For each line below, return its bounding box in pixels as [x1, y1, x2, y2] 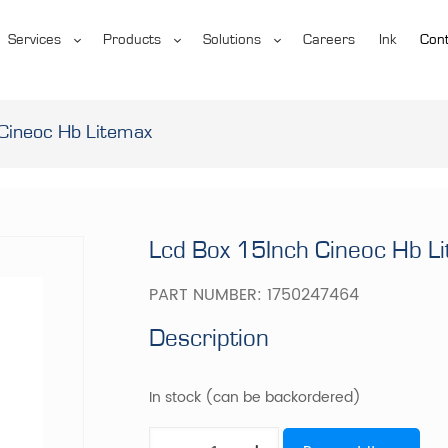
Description [149, 325, 270, 351]
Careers [302, 32, 355, 47]
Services [7, 32, 61, 47]
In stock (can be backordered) [149, 386, 362, 409]
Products [102, 32, 161, 47]
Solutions [202, 32, 261, 47]
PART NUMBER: [149, 281, 268, 308]
